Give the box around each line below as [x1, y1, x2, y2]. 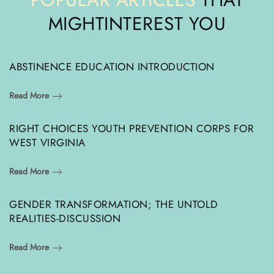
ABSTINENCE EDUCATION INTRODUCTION [9, 59, 215, 74]
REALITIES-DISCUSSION [9, 210, 120, 226]
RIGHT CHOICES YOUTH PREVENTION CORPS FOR [9, 120, 254, 136]
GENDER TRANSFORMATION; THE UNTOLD [9, 196, 218, 212]
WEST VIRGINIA [9, 135, 86, 150]
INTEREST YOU [104, 10, 226, 37]
